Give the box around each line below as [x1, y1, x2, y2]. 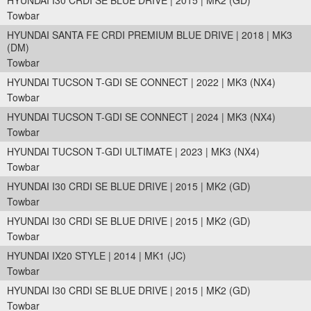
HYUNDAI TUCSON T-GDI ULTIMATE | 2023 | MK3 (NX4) [7, 144, 260, 158]
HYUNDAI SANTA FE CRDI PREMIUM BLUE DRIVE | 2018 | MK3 [7, 28, 292, 42]
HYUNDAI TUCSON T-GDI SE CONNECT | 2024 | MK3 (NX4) [7, 110, 276, 124]
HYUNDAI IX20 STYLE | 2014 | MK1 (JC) [7, 249, 186, 262]
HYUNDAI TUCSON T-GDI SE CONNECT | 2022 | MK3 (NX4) [7, 75, 276, 89]
